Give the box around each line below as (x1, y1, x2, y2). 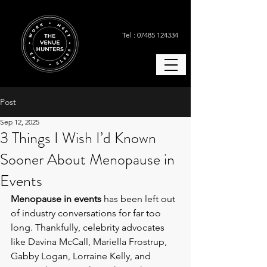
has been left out (101, 193, 178, 204)
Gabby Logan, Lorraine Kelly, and (11, 250, 153, 262)
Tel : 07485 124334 (122, 30, 178, 39)
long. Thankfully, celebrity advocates (11, 222, 167, 233)
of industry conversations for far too (11, 207, 163, 219)
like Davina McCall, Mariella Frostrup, (11, 236, 169, 247)
